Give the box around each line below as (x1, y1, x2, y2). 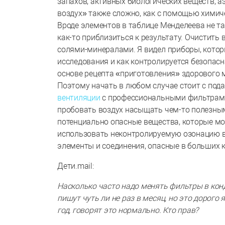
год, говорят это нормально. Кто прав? (57, 205, 199, 215)
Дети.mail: (57, 161, 94, 171)
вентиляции (57, 92, 100, 102)
